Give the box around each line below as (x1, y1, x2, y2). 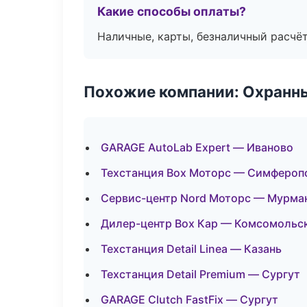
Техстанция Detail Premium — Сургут (101, 267, 300, 281)
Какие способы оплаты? (97, 4, 246, 19)
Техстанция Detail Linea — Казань (101, 242, 282, 256)
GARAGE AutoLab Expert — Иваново (101, 140, 293, 154)
